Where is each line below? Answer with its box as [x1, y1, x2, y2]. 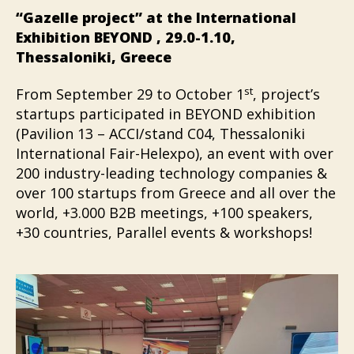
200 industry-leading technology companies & [16, 164, 327, 183]
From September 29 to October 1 [16, 85, 244, 104]
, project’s [253, 85, 320, 104]
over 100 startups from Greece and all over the [16, 183, 336, 203]
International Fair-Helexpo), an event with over [16, 144, 333, 164]
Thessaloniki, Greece [16, 47, 171, 66]
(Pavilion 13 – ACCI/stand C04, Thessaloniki [16, 124, 305, 144]
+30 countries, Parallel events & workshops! [16, 223, 312, 243]
